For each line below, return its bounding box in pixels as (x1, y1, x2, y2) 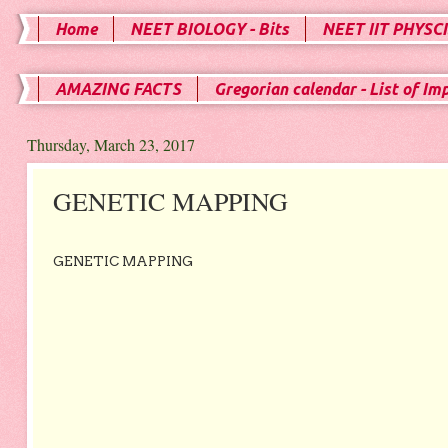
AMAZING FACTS (55, 80, 181, 98)
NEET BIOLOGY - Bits (130, 20, 289, 38)
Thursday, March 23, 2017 (26, 134, 195, 155)
